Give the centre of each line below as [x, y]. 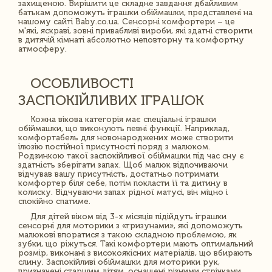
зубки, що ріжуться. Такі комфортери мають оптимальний [136, 243]
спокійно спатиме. [54, 201]
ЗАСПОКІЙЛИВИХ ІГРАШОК [111, 100]
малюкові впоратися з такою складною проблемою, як [127, 234]
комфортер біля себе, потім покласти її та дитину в [123, 183]
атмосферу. [42, 49]
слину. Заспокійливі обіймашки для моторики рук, [119, 262]
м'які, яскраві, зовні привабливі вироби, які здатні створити [135, 30]
